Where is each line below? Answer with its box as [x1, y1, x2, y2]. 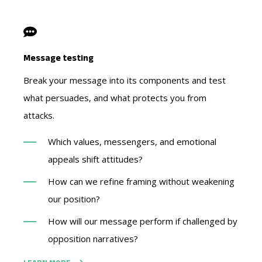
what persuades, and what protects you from [23, 91, 206, 104]
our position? [48, 192, 100, 205]
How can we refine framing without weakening [48, 175, 235, 187]
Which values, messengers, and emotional [48, 135, 216, 147]
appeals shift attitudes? [48, 153, 143, 165]
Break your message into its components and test [23, 74, 226, 86]
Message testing [23, 52, 94, 63]
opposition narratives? [48, 232, 138, 244]
